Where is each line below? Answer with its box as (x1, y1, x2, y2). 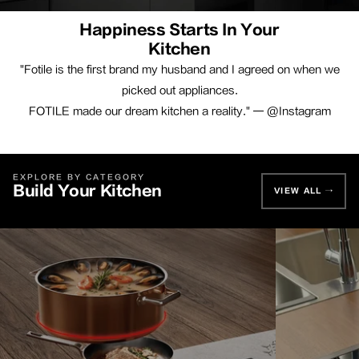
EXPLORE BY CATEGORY (13, 172, 145, 182)
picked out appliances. (121, 83, 238, 96)
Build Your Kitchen (13, 182, 162, 200)
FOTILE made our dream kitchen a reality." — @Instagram (28, 104, 331, 117)
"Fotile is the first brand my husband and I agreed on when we (19, 63, 340, 75)
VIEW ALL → (274, 186, 333, 196)
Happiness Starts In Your (79, 21, 280, 39)
